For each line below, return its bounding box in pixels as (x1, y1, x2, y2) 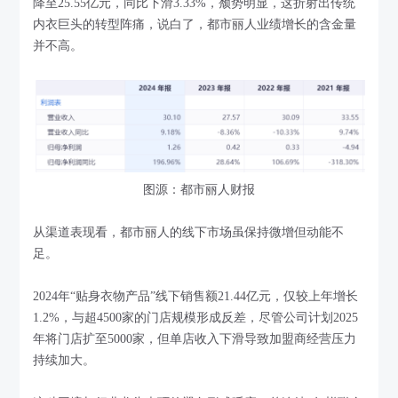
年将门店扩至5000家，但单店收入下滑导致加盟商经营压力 (33, 331, 357, 346)
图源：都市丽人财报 (143, 182, 255, 196)
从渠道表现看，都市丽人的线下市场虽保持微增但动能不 (33, 225, 345, 239)
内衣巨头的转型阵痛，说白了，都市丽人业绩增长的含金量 (33, 17, 357, 31)
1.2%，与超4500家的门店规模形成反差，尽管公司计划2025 (33, 310, 359, 324)
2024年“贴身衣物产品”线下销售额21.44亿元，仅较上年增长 (33, 289, 359, 303)
